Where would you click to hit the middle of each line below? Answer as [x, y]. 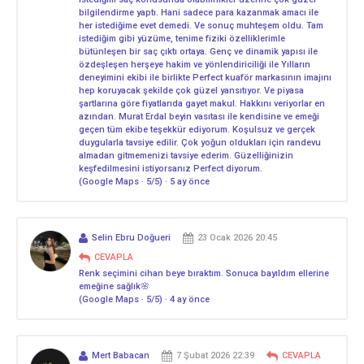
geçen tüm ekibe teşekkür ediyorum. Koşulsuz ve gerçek [197, 129]
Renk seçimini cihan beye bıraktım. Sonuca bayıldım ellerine [204, 273]
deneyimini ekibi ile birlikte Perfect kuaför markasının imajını [205, 77]
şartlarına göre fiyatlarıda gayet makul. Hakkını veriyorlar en [202, 103]
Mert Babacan [121, 355]
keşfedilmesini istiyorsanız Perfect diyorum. [171, 168]
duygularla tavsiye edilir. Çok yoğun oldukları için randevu [200, 142]
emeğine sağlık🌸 [114, 286]
